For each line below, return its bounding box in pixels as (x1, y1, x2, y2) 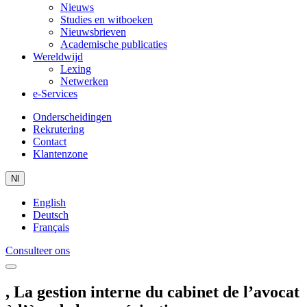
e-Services (33, 88, 77, 99)
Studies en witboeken (60, 14, 153, 25)
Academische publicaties (60, 38, 167, 50)
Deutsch (33, 209, 69, 221)
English (33, 197, 66, 208)
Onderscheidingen (33, 111, 112, 123)
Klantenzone (33, 148, 88, 160)
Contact (33, 136, 66, 147)
